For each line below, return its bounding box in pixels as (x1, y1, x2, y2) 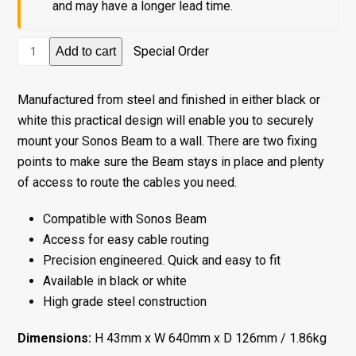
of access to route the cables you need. (17, 175, 238, 190)
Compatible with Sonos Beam (43, 211, 207, 226)
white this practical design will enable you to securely (17, 113, 315, 128)
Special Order (130, 43, 210, 59)
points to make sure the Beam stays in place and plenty (17, 154, 325, 169)
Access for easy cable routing (43, 232, 210, 247)
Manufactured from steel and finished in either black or (17, 92, 321, 107)
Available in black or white (43, 273, 188, 288)
